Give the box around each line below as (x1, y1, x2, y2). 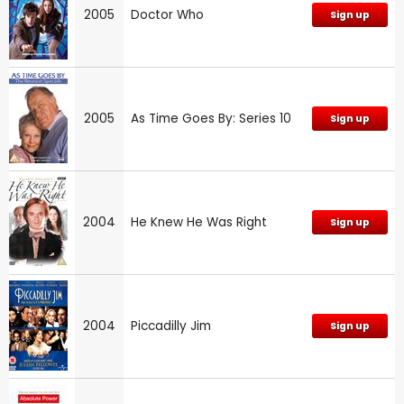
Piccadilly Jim (131, 317, 211, 335)
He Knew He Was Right (131, 213, 267, 231)
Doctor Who (131, 5, 204, 23)
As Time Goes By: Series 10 (131, 109, 291, 127)
